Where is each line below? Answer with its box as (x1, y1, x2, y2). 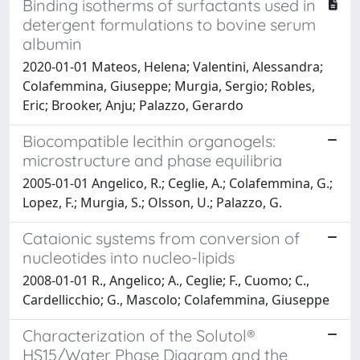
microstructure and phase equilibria (22, 149, 282, 170)
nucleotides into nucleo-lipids (22, 247, 235, 268)
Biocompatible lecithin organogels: (22, 130, 276, 151)
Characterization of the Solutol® (22, 325, 256, 346)
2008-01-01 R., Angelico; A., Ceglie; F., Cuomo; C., (22, 271, 309, 289)
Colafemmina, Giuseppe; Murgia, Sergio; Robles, (22, 76, 315, 95)
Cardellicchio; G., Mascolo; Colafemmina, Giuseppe (22, 290, 329, 309)
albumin (22, 33, 82, 54)
